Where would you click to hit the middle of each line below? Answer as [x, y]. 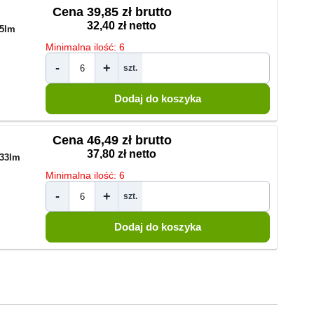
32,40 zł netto [122, 26]
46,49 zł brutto [129, 140]
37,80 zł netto [122, 154]
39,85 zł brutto [129, 12]
